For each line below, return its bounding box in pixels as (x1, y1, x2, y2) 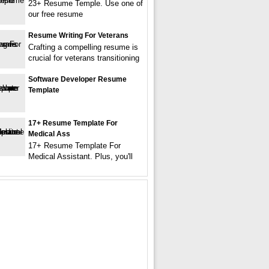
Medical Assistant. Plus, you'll (28, 152, 133, 161)
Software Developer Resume (28, 75, 127, 83)
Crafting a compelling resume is (28, 43, 138, 52)
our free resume (28, 10, 83, 19)
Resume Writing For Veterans (28, 31, 128, 40)
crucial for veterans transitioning (28, 53, 139, 62)
